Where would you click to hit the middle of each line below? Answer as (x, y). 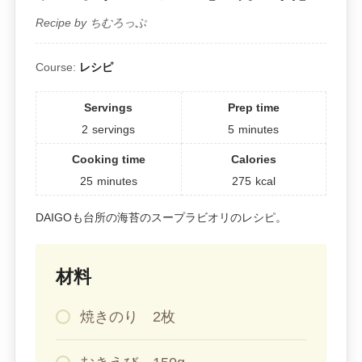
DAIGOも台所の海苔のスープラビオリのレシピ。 (161, 218)
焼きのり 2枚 (127, 317)
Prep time (253, 108)
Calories (253, 160)
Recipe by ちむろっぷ (90, 23)
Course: (57, 67)
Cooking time (108, 160)
